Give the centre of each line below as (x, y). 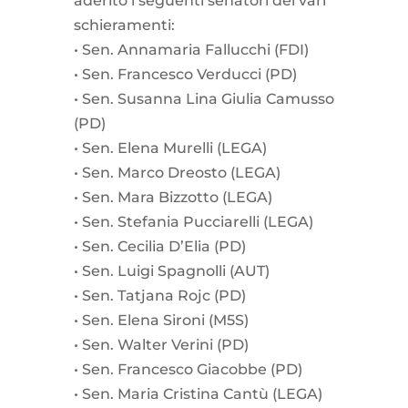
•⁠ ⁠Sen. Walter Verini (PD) (161, 344)
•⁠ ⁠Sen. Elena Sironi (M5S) (161, 320)
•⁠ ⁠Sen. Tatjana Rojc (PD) (159, 295)
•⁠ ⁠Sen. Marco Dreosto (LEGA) (177, 172)
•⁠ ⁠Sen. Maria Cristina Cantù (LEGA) (198, 393)
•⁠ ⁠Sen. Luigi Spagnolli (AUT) (171, 270)
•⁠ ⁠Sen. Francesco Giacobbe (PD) (188, 369)
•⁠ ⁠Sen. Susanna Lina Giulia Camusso (204, 98)
